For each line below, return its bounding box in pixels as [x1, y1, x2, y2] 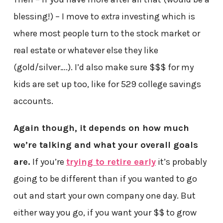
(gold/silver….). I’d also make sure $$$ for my [13, 62, 194, 73]
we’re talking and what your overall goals [13, 139, 198, 151]
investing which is [119, 11, 195, 22]
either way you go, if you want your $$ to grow [13, 207, 197, 219]
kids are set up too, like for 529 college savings [13, 79, 201, 90]
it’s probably [155, 156, 207, 168]
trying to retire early [66, 156, 156, 168]
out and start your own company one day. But [13, 190, 196, 202]
